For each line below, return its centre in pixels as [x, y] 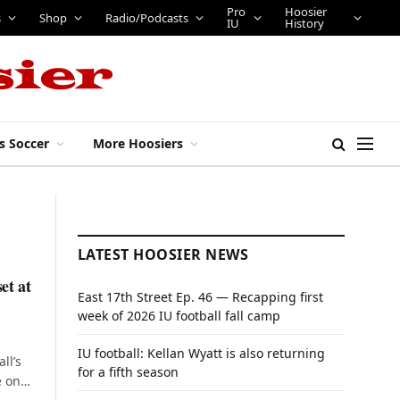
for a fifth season [128, 372]
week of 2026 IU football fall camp [179, 316]
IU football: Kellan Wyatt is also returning [201, 353]
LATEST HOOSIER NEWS [163, 254]
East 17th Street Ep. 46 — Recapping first [200, 297]
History [305, 23]
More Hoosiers [138, 143]
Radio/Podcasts [146, 17]
